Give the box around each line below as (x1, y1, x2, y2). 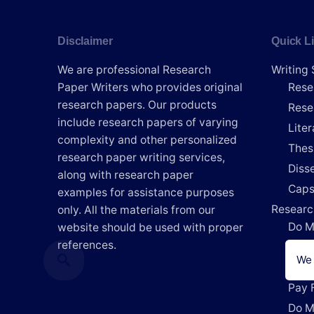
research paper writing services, (57, 150, 225, 164)
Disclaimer (57, 34, 113, 47)
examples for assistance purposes (57, 185, 234, 199)
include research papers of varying (57, 115, 238, 129)
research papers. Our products (57, 97, 217, 111)
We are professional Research (57, 62, 211, 76)
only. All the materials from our (57, 203, 215, 217)
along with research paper (57, 168, 193, 182)
